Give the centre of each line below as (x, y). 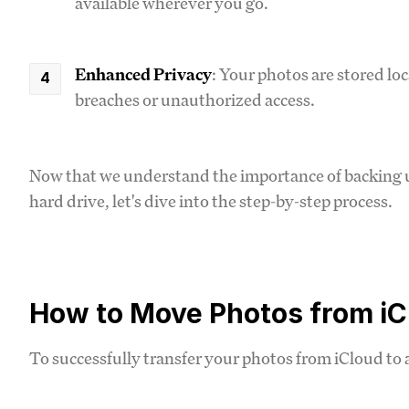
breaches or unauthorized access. (195, 99)
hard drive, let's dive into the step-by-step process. (211, 200)
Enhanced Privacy (143, 73)
